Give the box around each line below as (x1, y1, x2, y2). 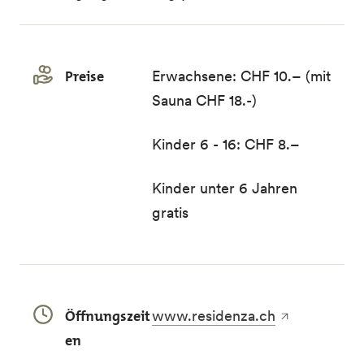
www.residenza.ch (152, 306, 276, 325)
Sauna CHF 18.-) (152, 91, 258, 110)
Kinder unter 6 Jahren (152, 179, 298, 197)
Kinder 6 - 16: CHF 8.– (152, 135, 301, 154)
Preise (65, 67, 104, 86)
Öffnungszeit (65, 306, 150, 326)
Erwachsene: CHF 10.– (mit (152, 67, 331, 85)
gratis (152, 203, 189, 222)
